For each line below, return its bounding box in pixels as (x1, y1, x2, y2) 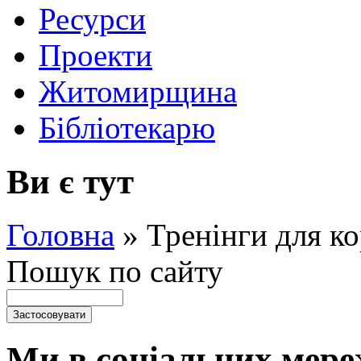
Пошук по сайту (6, 254, 223, 289)
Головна (6, 218, 114, 253)
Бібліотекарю (39, 110, 215, 145)
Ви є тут (6, 162, 134, 201)
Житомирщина (39, 73, 237, 109)
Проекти (39, 37, 152, 73)
